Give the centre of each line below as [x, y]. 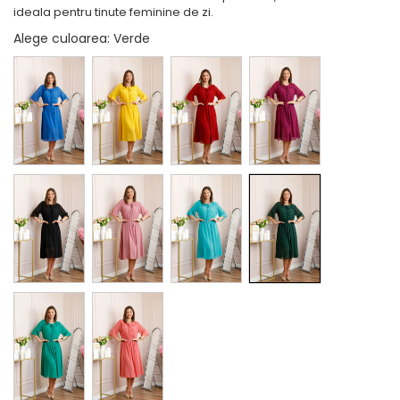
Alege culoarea [60, 38]
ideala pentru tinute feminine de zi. [113, 12]
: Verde [130, 38]
